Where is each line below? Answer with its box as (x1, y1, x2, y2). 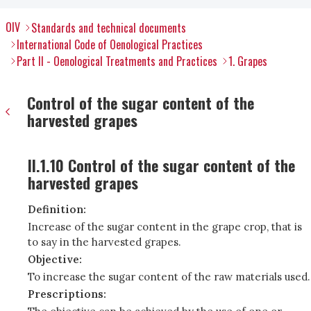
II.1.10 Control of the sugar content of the (28, 154, 295, 176)
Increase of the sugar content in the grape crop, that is (28, 220, 302, 233)
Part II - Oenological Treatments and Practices (17, 53, 217, 69)
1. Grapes (228, 53, 267, 69)
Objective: (28, 253, 82, 266)
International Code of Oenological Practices (17, 36, 203, 53)
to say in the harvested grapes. (28, 235, 181, 249)
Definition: (28, 203, 86, 216)
